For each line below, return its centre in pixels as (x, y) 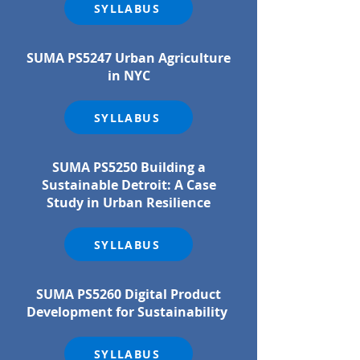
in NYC (129, 76)
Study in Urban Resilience (129, 202)
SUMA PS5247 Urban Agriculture (129, 58)
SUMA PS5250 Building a (129, 167)
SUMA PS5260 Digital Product (129, 294)
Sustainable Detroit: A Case (129, 185)
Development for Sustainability (129, 312)
